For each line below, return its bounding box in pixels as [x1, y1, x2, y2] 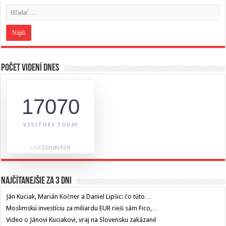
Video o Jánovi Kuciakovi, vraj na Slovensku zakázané [6, 215, 157, 223]
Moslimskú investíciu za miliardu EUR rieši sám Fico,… [6, 204, 159, 212]
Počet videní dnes [1, 63, 60, 73]
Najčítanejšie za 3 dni [1, 176, 72, 186]
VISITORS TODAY [23, 121, 78, 128]
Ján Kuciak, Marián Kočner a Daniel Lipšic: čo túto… [6, 192, 152, 200]
